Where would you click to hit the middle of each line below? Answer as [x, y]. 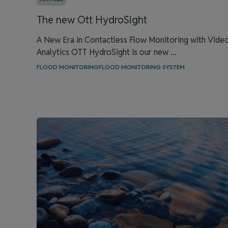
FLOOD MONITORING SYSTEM [142, 67]
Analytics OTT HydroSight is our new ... [107, 52]
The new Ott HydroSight [92, 20]
